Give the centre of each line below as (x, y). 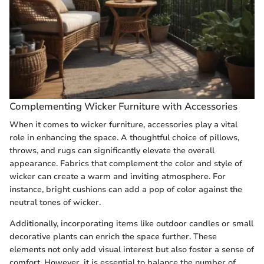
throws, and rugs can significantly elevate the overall (112, 151)
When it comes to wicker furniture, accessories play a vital (123, 125)
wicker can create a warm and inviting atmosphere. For (118, 177)
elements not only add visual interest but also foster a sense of (132, 250)
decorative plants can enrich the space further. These (113, 237)
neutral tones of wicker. (55, 203)
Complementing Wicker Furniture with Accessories (123, 106)
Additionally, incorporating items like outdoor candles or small (131, 224)
